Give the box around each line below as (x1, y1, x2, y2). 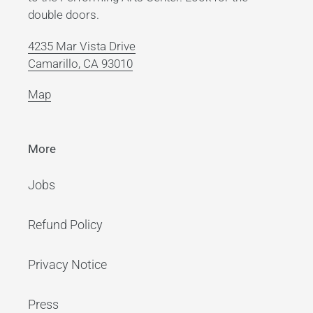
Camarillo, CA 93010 (28, 56, 133, 71)
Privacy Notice (28, 256, 107, 272)
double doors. (28, 8, 99, 22)
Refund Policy (28, 217, 103, 232)
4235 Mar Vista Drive (28, 38, 136, 53)
